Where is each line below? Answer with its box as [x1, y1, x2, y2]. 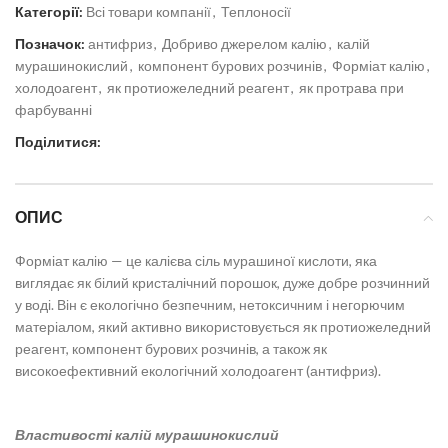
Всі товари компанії [86, 3, 211, 20]
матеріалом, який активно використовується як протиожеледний [15, 318, 431, 335]
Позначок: [15, 35, 85, 52]
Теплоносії [221, 3, 291, 20]
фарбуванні [15, 101, 92, 118]
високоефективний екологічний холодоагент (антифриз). [15, 362, 381, 379]
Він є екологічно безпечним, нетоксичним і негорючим [54, 296, 405, 313]
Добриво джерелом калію [162, 35, 327, 52]
